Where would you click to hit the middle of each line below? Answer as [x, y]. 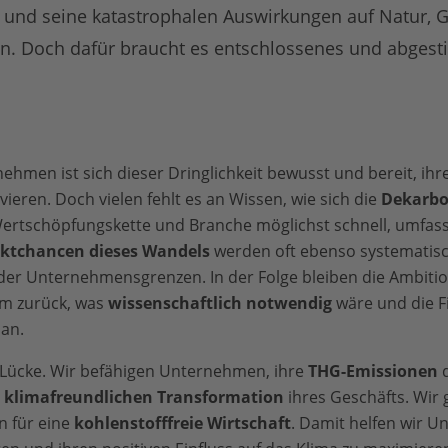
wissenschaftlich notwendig [219, 303]
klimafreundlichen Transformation [143, 397]
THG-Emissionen [372, 371]
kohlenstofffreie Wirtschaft [182, 423]
